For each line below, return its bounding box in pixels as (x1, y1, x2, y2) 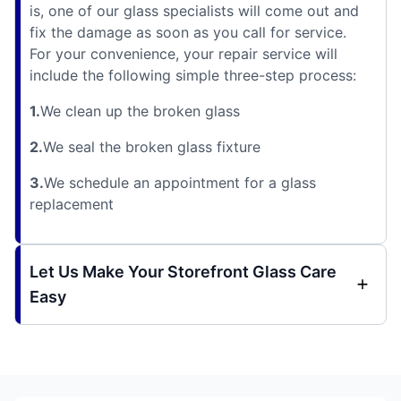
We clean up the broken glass (40, 101, 240, 120)
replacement (30, 194, 114, 213)
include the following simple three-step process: (30, 65, 356, 84)
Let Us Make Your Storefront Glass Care (30, 261, 337, 281)
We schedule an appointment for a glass (44, 173, 316, 192)
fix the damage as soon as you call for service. (30, 22, 346, 41)
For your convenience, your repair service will (30, 44, 337, 63)
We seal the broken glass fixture (43, 137, 260, 156)
